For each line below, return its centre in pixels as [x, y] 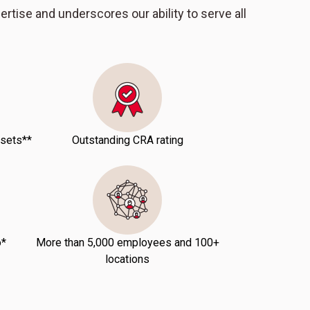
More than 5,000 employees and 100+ [127, 243]
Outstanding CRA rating [127, 140]
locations [127, 259]
